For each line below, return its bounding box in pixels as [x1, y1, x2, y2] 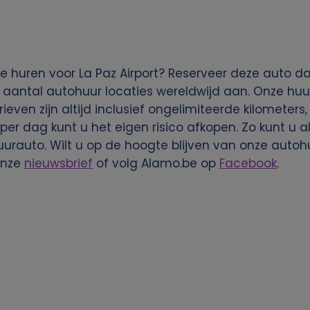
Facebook [219, 155, 277, 172]
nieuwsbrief [24, 155, 93, 172]
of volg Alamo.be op [93, 155, 219, 172]
